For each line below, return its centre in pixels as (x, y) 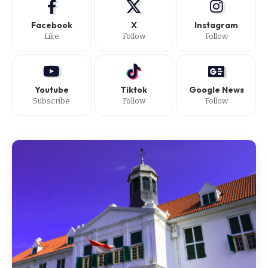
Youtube (51, 90)
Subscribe (52, 101)
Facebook (51, 25)
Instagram (217, 25)
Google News (216, 90)
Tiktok (134, 90)
